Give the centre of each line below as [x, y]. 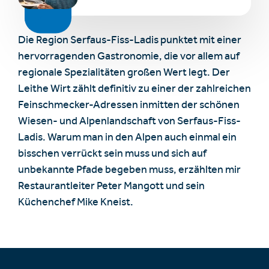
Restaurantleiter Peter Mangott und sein [111, 187]
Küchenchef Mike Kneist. [76, 204]
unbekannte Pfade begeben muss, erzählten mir [129, 171]
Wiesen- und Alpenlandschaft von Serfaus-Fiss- [129, 122]
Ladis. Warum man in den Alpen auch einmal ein [127, 139]
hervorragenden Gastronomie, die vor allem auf [129, 58]
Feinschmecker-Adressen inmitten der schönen [129, 106]
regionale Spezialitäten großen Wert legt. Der [124, 74]
